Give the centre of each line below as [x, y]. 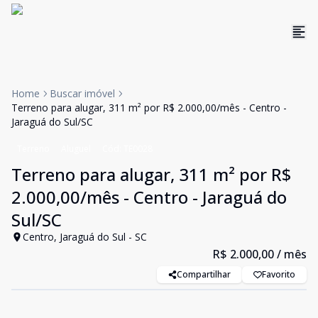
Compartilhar [204, 274]
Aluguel [76, 149]
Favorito [279, 274]
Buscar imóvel [82, 93]
